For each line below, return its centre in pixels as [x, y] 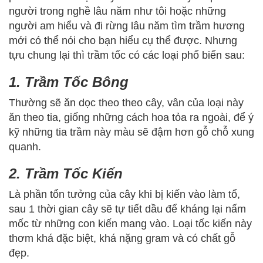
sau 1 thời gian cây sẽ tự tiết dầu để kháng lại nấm [127, 209]
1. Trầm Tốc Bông [69, 82]
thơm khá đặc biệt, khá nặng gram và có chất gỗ [122, 238]
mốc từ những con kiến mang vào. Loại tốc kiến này [130, 223]
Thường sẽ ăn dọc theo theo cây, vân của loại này [126, 102]
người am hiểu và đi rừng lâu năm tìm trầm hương [127, 26]
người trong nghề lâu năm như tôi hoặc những [117, 11]
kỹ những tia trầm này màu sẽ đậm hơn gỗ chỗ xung [131, 132]
